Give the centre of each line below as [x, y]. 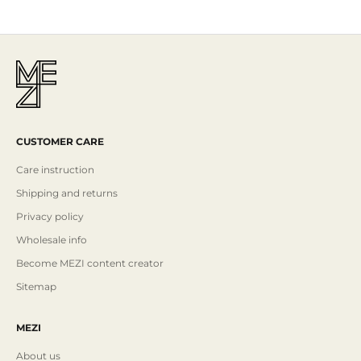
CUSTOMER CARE [60, 142]
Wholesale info [52, 240]
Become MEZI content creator [90, 263]
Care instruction [55, 170]
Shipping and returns [67, 193]
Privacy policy [50, 217]
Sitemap [36, 287]
